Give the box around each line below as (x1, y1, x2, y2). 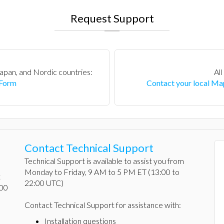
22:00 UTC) (24, 178, 63, 187)
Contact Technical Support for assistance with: (24, 200, 181, 209)
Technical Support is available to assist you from (24, 156, 184, 165)
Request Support (70, 11, 154, 25)
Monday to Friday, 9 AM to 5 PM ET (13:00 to (24, 167, 179, 176)
